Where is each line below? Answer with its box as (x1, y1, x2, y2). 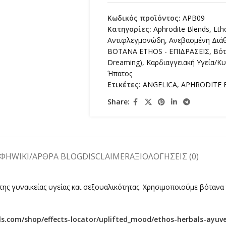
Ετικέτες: (107, 79, 141, 89)
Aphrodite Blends (153, 24, 209, 34)
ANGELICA (142, 79, 177, 89)
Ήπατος (107, 68, 132, 78)
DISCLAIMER (82, 150, 130, 162)
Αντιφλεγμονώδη (107, 35, 165, 45)
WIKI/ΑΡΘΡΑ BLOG (11, 150, 82, 162)
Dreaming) (107, 57, 142, 67)
